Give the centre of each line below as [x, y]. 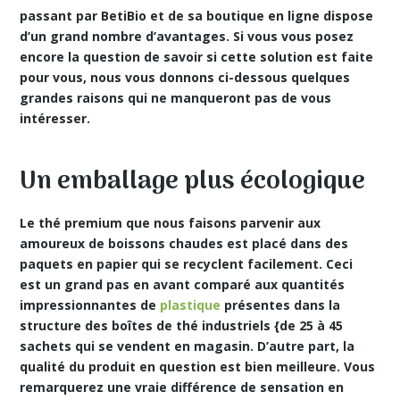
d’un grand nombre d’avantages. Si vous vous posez [187, 36]
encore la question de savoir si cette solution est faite [197, 57]
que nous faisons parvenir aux [222, 223]
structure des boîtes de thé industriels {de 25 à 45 [182, 325]
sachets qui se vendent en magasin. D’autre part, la [187, 346]
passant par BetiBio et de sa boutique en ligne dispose [197, 16]
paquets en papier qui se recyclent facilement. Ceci [187, 264]
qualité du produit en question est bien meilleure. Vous [198, 367]
